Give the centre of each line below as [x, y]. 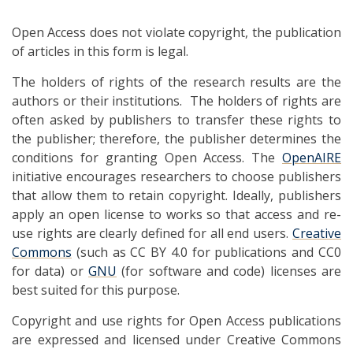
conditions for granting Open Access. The [147, 157]
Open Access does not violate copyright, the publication [176, 32]
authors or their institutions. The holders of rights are [176, 100]
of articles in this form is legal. [100, 51]
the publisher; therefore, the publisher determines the [176, 138]
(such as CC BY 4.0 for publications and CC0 [206, 252]
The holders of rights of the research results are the [176, 82]
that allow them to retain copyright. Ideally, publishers [176, 195]
